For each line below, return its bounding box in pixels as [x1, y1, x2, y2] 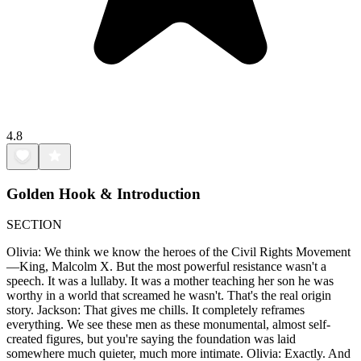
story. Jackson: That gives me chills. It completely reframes [6, 303, 305, 317]
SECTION [6, 218, 62, 232]
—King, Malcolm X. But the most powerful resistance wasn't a [6, 259, 326, 274]
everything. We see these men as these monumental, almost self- [6, 317, 330, 332]
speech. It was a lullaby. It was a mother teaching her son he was [6, 274, 334, 288]
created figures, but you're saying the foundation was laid [6, 332, 296, 346]
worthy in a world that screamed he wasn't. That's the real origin [6, 288, 331, 303]
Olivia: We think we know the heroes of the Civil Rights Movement [6, 245, 351, 259]
